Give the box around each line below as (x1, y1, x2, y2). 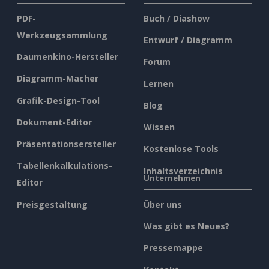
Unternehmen (144, 172, 201, 183)
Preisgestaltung (17, 198, 88, 210)
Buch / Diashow (144, 12, 210, 24)
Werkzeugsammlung (17, 29, 107, 41)
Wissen (144, 121, 175, 133)
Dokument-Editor (17, 116, 92, 128)
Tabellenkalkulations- (17, 160, 112, 172)
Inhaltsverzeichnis (144, 165, 223, 177)
